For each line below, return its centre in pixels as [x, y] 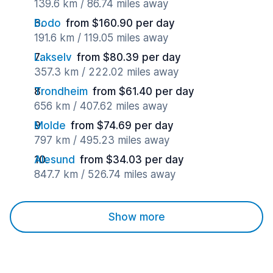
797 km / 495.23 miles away [102, 140]
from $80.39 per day [129, 57]
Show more [136, 217]
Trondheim [61, 91]
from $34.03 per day [132, 160]
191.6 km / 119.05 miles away [101, 38]
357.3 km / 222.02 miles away [106, 72]
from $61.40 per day [144, 91]
